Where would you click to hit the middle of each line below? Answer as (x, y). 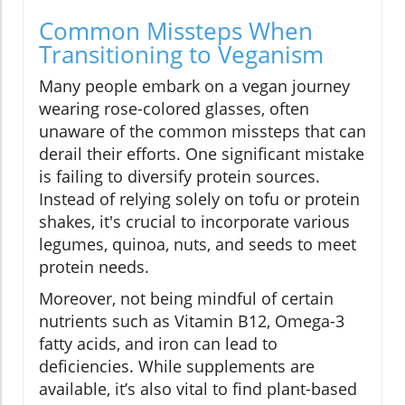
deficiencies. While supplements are (177, 367)
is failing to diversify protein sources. (179, 177)
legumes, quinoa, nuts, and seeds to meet (198, 245)
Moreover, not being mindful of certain (186, 299)
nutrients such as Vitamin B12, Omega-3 (192, 321)
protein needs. (94, 267)
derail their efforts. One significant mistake (202, 154)
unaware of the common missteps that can (202, 132)
